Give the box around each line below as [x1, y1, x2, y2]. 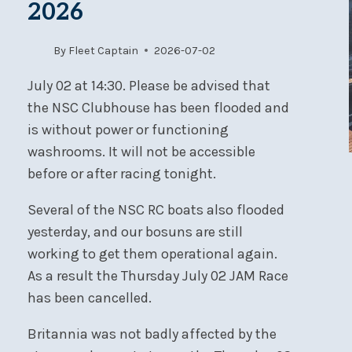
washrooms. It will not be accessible [27, 142, 255, 160]
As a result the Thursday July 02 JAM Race [27, 266, 288, 284]
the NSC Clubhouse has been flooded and [27, 98, 289, 116]
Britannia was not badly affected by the [27, 324, 277, 343]
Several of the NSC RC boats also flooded [27, 200, 284, 218]
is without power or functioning [27, 120, 229, 138]
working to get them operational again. [27, 244, 277, 262]
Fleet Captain [68, 43, 139, 57]
